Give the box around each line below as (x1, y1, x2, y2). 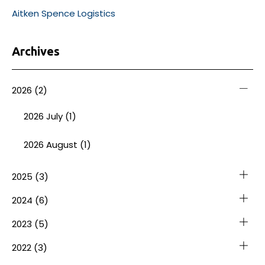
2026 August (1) (24, 138, 91, 151)
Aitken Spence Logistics (12, 7, 115, 20)
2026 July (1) (24, 109, 76, 122)
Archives (12, 44, 60, 58)
